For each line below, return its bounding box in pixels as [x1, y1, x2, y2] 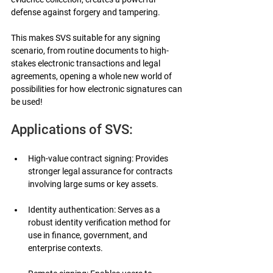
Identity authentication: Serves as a [28, 204, 162, 214]
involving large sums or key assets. [28, 179, 158, 189]
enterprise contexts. [28, 243, 103, 253]
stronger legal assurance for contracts [28, 166, 174, 176]
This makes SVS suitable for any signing [11, 32, 162, 43]
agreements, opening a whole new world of [11, 71, 174, 81]
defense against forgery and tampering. [11, 7, 160, 17]
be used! [11, 96, 43, 107]
